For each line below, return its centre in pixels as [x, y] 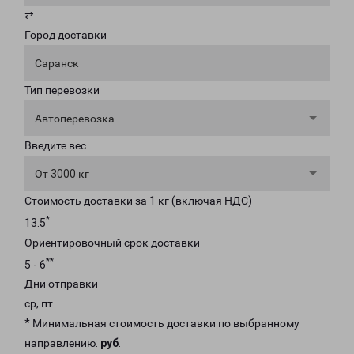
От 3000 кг [62, 174]
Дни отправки [61, 284]
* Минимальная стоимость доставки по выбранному [162, 324]
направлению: [62, 343]
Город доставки [66, 35]
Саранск [57, 63]
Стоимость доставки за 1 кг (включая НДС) [138, 201]
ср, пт [39, 304]
